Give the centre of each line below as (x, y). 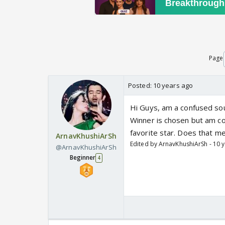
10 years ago (173, 86)
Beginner (83, 158)
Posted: (141, 86)
